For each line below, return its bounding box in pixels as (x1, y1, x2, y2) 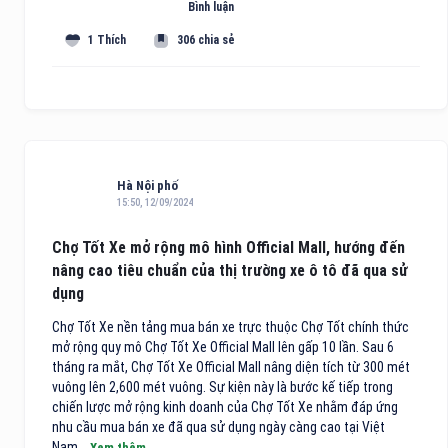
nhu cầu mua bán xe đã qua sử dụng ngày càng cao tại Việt (52, 418, 385, 435)
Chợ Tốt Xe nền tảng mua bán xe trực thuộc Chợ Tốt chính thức (52, 318, 409, 335)
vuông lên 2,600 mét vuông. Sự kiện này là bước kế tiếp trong (52, 378, 393, 395)
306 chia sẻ (177, 32, 236, 47)
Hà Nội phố (117, 177, 178, 193)
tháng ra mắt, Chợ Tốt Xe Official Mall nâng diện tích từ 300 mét (52, 358, 410, 375)
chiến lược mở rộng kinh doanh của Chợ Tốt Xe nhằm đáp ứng (52, 398, 398, 415)
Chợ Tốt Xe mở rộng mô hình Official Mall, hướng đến (52, 237, 405, 257)
